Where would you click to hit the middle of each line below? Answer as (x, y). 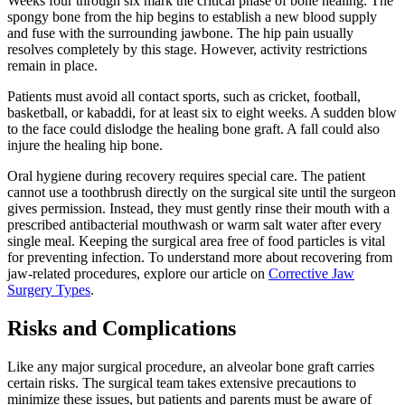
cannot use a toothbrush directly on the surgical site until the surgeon (202, 192)
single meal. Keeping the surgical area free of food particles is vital (196, 240)
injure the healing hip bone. (85, 145)
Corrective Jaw (311, 273)
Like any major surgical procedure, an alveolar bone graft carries (191, 366)
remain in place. (52, 65)
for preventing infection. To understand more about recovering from (200, 257)
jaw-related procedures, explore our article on (138, 273)
